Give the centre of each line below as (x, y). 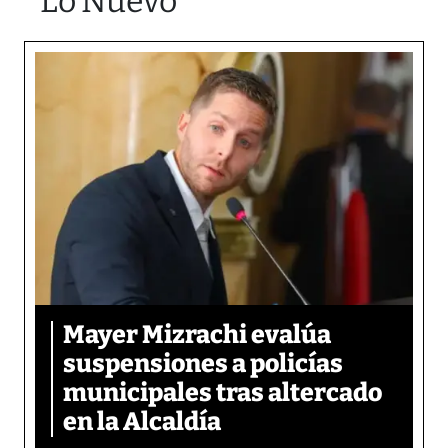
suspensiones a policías (203, 363)
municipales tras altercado (222, 392)
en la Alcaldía (142, 421)
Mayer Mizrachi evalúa (197, 334)
